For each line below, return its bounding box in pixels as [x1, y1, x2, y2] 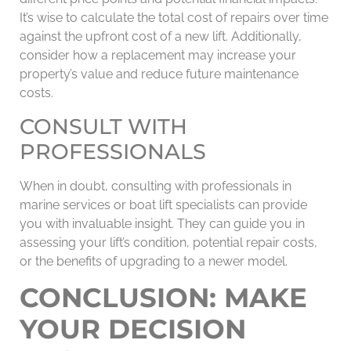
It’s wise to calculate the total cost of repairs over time [20, 10, 328, 26]
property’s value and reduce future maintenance [20, 67, 299, 82]
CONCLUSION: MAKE [20, 280, 307, 314]
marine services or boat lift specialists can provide [20, 197, 307, 212]
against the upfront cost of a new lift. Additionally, [20, 29, 302, 45]
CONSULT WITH [20, 113, 187, 139]
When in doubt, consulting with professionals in [20, 178, 291, 194]
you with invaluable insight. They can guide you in [20, 215, 305, 231]
